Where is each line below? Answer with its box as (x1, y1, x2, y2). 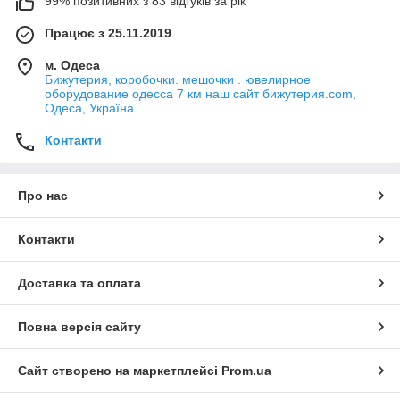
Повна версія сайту (18, 320, 141, 335)
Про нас (18, 188, 68, 204)
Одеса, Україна (45, 101, 134, 116)
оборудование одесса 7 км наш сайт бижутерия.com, (45, 87, 356, 102)
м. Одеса (45, 58, 100, 73)
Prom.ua (221, 363, 271, 379)
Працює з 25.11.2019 (45, 26, 171, 41)
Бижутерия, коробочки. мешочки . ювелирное (45, 72, 311, 87)
